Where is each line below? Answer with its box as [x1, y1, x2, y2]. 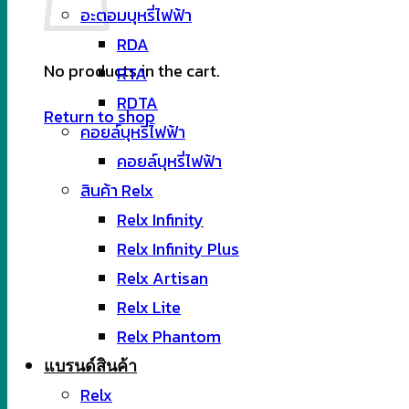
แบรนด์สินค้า [44, 357, 137, 375]
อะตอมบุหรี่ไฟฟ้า [80, 3, 192, 27]
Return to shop [44, 104, 155, 129]
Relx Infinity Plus [117, 236, 239, 261]
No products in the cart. [44, 58, 220, 83]
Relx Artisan [117, 266, 208, 290]
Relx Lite [117, 295, 181, 320]
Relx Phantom [117, 324, 221, 349]
